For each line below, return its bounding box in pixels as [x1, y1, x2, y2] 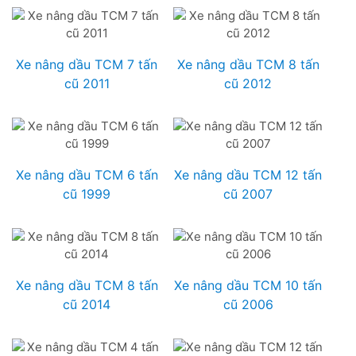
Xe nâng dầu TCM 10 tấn [174, 277, 323, 294]
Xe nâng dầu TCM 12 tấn [174, 167, 323, 184]
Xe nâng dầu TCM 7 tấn [16, 56, 158, 73]
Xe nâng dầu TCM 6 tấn [15, 167, 158, 184]
